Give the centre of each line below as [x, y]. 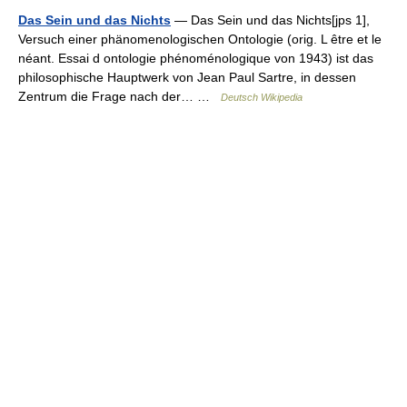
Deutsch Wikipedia [262, 97]
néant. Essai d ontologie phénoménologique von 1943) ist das [196, 58]
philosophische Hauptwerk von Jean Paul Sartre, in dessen [187, 77]
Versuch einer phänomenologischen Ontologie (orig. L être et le [200, 39]
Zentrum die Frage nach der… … [119, 96]
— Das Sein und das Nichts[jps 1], [270, 20]
